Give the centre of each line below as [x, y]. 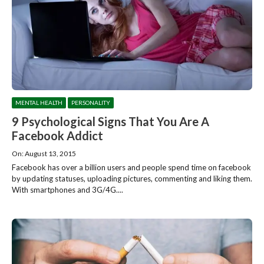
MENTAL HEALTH [39, 102]
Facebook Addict [57, 135]
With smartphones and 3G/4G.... [67, 189]
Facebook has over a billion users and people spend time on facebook [131, 167]
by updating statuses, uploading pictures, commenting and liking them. [132, 178]
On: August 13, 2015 [44, 153]
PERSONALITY [91, 102]
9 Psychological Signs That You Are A [110, 121]
